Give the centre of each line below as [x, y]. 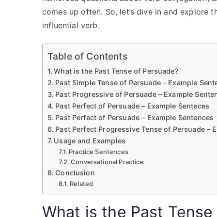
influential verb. [71, 25]
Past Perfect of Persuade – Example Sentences [135, 117]
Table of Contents [87, 56]
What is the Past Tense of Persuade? [116, 71]
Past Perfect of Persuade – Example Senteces [132, 106]
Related [82, 184]
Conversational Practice [107, 162]
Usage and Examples [90, 141]
